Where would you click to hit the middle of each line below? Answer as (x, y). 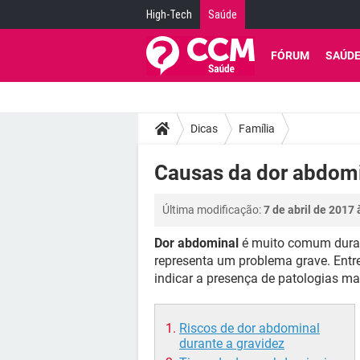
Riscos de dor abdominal (250, 328)
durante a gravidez (232, 344)
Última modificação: (213, 210)
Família (257, 128)
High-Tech (169, 14)
